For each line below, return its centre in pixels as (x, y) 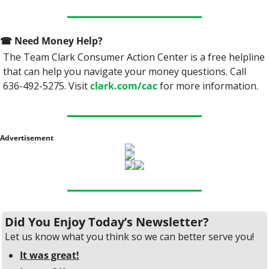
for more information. (208, 86)
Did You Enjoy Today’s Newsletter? (107, 222)
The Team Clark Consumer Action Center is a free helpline (134, 57)
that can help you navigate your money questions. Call (125, 71)
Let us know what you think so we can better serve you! (129, 236)
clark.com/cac (124, 86)
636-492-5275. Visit (47, 86)
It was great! (50, 255)
